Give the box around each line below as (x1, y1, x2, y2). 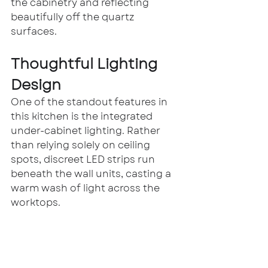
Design (11, 74, 61, 96)
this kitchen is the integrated (11, 109, 155, 124)
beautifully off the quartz (11, 10, 136, 25)
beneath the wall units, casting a (11, 167, 173, 181)
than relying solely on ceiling (11, 138, 153, 153)
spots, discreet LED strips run (11, 153, 157, 167)
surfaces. (11, 25, 57, 39)
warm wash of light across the (11, 181, 162, 196)
